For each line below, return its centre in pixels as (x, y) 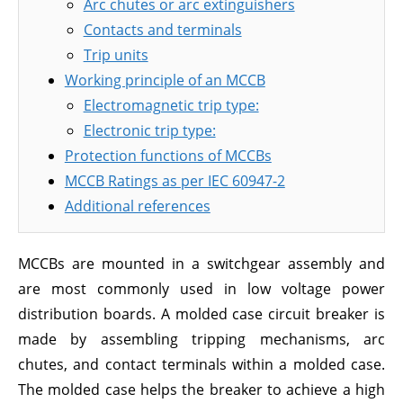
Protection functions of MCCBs (168, 156)
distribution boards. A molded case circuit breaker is (201, 314)
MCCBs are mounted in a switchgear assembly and (201, 264)
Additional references (137, 206)
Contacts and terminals (162, 30)
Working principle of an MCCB (165, 80)
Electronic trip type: (149, 130)
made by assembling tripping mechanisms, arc (201, 339)
